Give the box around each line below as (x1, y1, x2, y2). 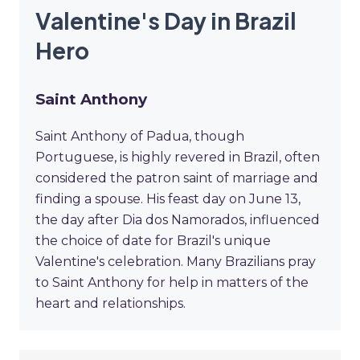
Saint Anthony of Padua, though (35, 129, 244, 145)
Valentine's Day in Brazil (35, 6, 297, 35)
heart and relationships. (35, 296, 186, 312)
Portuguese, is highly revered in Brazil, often (35, 149, 320, 166)
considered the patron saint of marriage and (35, 170, 318, 186)
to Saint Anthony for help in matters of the (35, 275, 309, 291)
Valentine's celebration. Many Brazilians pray (35, 254, 316, 270)
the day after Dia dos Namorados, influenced (35, 212, 320, 228)
